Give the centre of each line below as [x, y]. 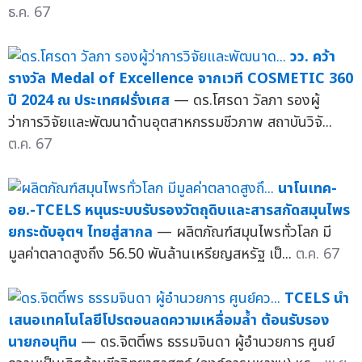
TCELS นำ [317, 298]
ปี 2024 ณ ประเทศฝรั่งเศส [89, 100]
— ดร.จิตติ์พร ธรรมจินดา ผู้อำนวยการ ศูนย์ [208, 342]
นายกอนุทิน [42, 342]
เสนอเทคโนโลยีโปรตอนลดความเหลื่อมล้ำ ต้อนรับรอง [168, 320]
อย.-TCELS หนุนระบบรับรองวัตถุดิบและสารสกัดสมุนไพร [179, 210]
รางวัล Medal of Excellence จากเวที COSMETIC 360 [181, 78]
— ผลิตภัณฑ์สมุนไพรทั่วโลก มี [244, 232]
